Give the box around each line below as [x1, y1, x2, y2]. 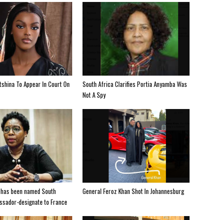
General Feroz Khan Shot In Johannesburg [82, 186, 184, 196]
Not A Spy [82, 89, 106, 100]
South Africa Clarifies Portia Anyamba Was [82, 79, 187, 89]
